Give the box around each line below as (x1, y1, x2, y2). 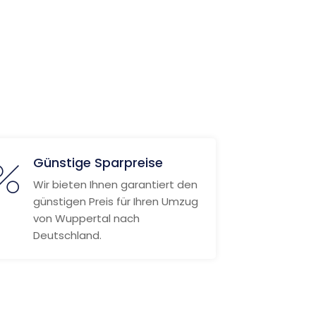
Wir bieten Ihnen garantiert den (32, 177, 197, 192)
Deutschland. (32, 228, 102, 243)
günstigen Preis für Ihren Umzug (32, 194, 198, 209)
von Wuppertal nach (32, 211, 140, 226)
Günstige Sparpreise (32, 154, 163, 171)
